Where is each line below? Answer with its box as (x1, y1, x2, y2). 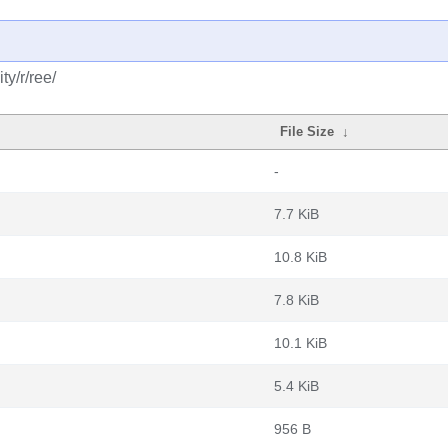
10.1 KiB (274, 335, 327, 351)
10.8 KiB (274, 249, 327, 265)
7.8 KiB (274, 292, 319, 308)
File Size (280, 124, 335, 139)
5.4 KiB (274, 378, 319, 394)
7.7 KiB (274, 206, 319, 222)
